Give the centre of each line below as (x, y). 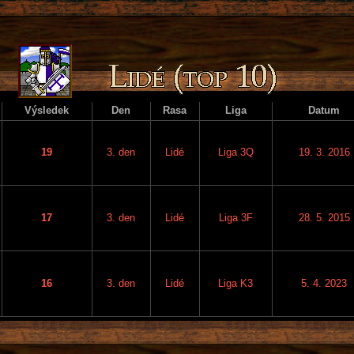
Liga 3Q (235, 152)
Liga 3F (235, 217)
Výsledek (47, 110)
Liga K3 (235, 283)
